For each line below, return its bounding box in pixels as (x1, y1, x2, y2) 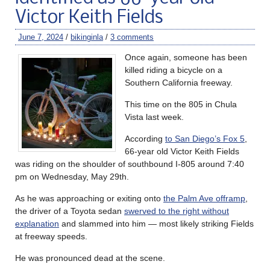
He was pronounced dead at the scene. (15, 253, 165, 263)
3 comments (110, 32, 154, 42)
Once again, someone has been (125, 52, 247, 62)
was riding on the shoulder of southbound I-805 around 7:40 (15, 159, 244, 169)
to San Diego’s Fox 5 (165, 133, 245, 143)
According (125, 133, 165, 143)
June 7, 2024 (18, 32, 63, 42)
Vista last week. (125, 111, 184, 122)
